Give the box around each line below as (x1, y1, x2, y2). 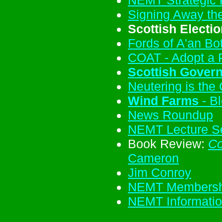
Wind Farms (128, 93, 199, 108)
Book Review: (128, 136, 208, 151)
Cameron (128, 151, 179, 165)
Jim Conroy (128, 165, 191, 179)
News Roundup (128, 108, 213, 122)
